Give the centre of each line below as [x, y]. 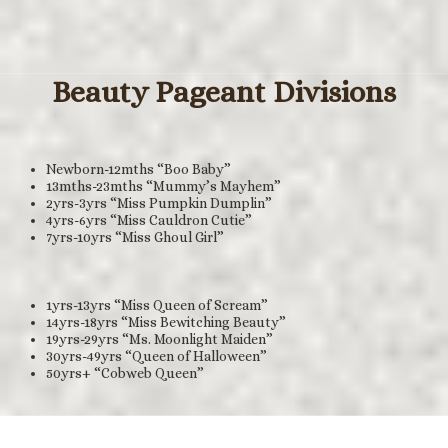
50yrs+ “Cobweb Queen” [125, 372]
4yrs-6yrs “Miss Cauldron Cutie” [149, 219]
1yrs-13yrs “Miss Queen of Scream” [157, 304]
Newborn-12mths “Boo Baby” [138, 168]
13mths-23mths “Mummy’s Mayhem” [163, 185]
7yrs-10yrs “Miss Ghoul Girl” [135, 236]
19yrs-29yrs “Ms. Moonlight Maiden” [159, 338]
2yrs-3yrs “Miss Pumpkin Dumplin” [159, 202]
